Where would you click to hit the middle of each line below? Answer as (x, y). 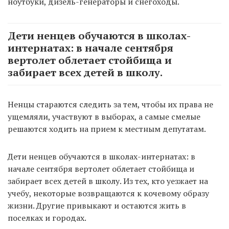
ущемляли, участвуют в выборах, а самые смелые (104, 116)
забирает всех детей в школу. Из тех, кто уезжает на (108, 181)
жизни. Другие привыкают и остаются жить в (97, 205)
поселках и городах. (47, 217)
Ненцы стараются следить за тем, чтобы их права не (110, 104)
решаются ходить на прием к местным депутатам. (107, 129)
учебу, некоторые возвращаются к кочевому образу (108, 193)
